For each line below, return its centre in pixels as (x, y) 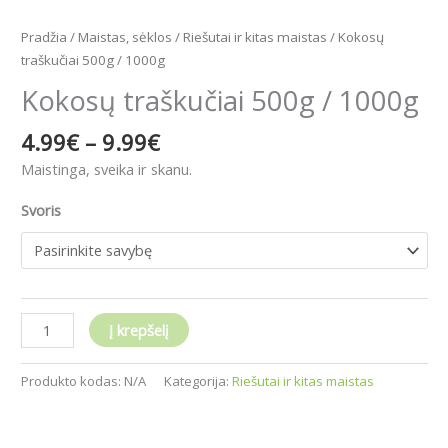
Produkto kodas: (72, 381)
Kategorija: (198, 381)
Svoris (41, 209)
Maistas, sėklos (125, 36)
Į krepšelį (138, 330)
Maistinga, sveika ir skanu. (106, 169)
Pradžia (44, 36)
